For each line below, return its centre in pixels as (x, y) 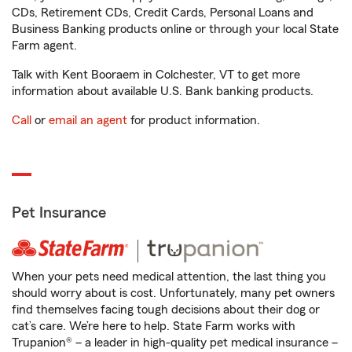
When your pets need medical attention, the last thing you (169, 277)
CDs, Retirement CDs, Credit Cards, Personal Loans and (163, 13)
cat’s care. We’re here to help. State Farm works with (154, 326)
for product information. (194, 120)
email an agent (88, 120)
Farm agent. (44, 46)
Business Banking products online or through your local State (175, 29)
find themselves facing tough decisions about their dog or (166, 310)
